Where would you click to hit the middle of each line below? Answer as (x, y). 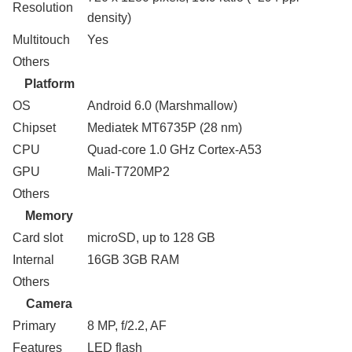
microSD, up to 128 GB (151, 238)
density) (109, 18)
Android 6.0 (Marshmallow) (162, 106)
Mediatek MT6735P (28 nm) (165, 128)
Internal (33, 260)
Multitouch (41, 40)
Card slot (38, 238)
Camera (49, 304)
